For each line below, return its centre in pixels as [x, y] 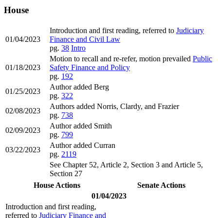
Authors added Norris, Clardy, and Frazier [114, 106]
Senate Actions [161, 185]
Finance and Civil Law [85, 39]
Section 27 [66, 173]
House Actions [57, 185]
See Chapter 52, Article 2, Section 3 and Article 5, [126, 164]
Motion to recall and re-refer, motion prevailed [121, 58]
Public [202, 58]
